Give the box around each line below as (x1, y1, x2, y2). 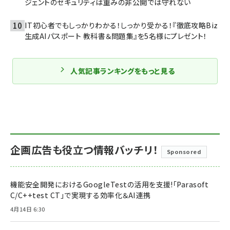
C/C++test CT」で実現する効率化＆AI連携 (10, 189, 151, 200)
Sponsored (166, 147, 202, 156)
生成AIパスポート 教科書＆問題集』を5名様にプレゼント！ (25, 30, 207, 41)
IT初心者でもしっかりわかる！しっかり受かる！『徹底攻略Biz (25, 20, 218, 30)
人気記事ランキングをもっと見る (70, 65, 175, 76)
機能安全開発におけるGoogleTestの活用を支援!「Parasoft (10, 179, 209, 189)
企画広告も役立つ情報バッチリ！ (10, 142, 159, 157)
